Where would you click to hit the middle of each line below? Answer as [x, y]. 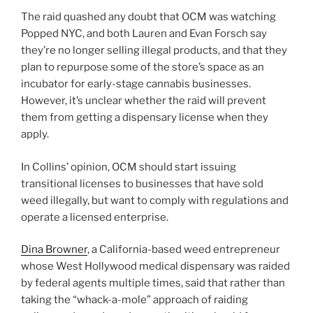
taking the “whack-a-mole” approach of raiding [134, 300]
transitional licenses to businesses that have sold [142, 183]
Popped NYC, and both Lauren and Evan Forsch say [144, 34]
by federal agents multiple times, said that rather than [153, 283]
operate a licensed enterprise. [95, 217]
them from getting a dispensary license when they [145, 118]
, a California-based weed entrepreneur [184, 250]
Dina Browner [54, 250]
